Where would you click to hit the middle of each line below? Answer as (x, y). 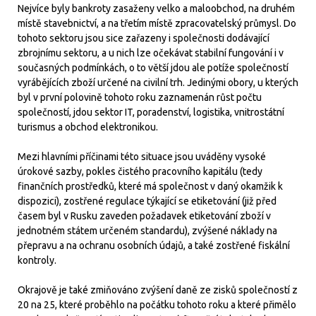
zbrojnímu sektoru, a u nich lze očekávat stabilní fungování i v (151, 53)
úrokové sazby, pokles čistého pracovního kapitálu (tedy (140, 171)
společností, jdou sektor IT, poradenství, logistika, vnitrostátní (151, 112)
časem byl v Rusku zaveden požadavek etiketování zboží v (144, 216)
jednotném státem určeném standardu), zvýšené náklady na (147, 231)
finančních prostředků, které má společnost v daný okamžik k (150, 186)
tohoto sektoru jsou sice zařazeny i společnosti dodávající (144, 38)
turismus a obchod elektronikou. (89, 127)
